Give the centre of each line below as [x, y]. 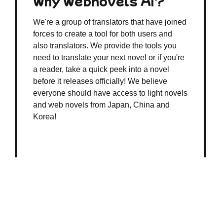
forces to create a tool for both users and [103, 34]
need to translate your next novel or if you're [109, 58]
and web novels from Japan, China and [101, 105]
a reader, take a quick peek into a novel [101, 70]
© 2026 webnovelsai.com [110, 196]
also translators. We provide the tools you [105, 46]
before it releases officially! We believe [100, 81]
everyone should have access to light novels [110, 93]
